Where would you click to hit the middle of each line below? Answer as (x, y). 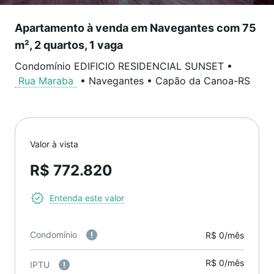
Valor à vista (54, 144)
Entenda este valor (87, 198)
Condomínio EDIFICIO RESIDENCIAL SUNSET (119, 66)
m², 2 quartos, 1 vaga (69, 45)
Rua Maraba (46, 81)
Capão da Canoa (194, 81)
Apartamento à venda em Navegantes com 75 (135, 28)
